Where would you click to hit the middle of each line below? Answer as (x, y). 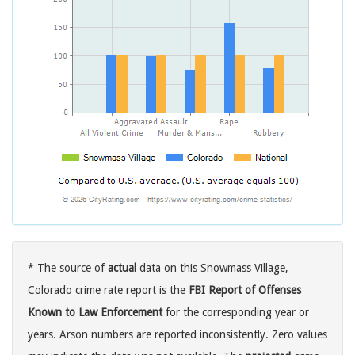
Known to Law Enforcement (95, 313)
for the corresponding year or (236, 313)
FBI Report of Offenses (245, 290)
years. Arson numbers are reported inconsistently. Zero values (177, 335)
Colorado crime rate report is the (108, 290)
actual (122, 268)
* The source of (68, 268)
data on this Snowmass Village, (212, 268)
